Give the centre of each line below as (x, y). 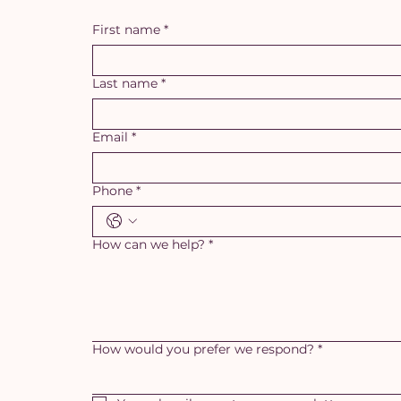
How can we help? (149, 244)
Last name (125, 83)
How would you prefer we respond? (203, 349)
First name (126, 29)
